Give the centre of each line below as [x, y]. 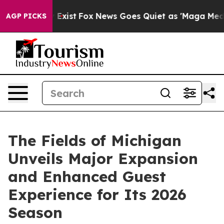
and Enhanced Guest [87, 176]
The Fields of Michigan [95, 140]
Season [35, 212]
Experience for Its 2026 [97, 194]
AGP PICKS [26, 16]
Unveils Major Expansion [103, 158]
